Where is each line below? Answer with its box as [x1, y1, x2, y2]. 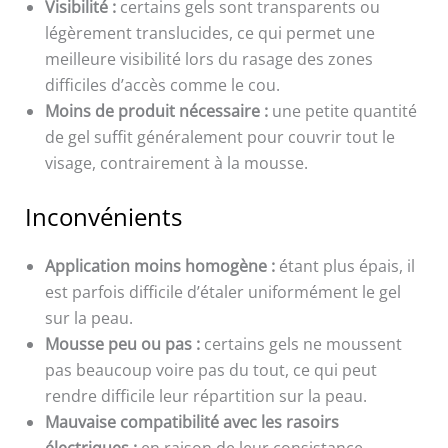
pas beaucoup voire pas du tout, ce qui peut [44, 359, 377, 382]
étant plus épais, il [274, 255, 415, 278]
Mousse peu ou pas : [44, 333, 200, 356]
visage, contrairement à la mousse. [44, 152, 308, 175]
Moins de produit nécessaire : [44, 100, 268, 123]
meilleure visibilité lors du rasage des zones [44, 48, 373, 71]
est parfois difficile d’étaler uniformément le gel [44, 281, 401, 304]
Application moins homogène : [44, 255, 275, 278]
